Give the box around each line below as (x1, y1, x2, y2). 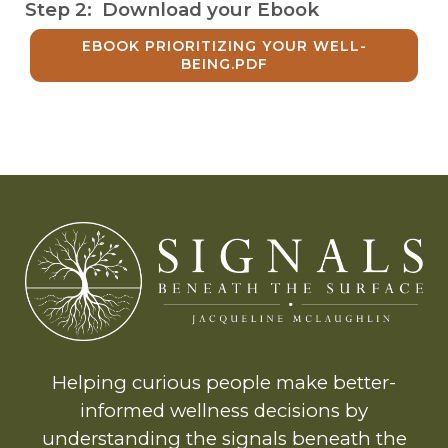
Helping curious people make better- (52, 370, 396, 394)
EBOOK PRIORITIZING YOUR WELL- (81, 37, 367, 56)
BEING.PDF (180, 55, 268, 74)
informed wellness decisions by (80, 398, 368, 422)
